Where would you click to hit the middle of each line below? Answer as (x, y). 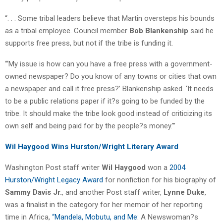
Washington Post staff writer (53, 167)
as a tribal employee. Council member (67, 30)
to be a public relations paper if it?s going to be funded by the (105, 101)
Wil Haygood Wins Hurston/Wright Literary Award (92, 146)
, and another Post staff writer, (113, 192)
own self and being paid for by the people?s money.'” (90, 126)
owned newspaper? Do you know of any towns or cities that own (111, 76)
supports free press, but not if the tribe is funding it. (89, 43)
